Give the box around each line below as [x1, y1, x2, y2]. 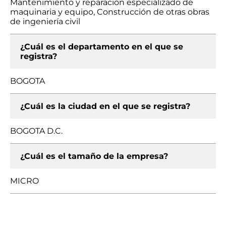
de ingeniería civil [10, 17, 80, 26]
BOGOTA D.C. [10, 126, 63, 136]
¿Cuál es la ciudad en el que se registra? [20, 101, 190, 111]
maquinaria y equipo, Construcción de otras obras [10, 7, 209, 17]
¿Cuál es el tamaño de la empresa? [20, 151, 168, 161]
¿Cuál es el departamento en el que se [20, 42, 183, 51]
